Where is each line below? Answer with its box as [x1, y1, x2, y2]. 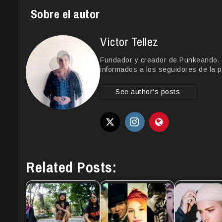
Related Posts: [26, 157, 116, 177]
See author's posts [115, 87, 180, 96]
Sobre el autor [30, 6, 100, 22]
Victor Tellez [100, 33, 159, 50]
